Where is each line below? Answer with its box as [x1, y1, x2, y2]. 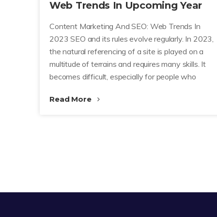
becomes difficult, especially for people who [49, 72, 196, 82]
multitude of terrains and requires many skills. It [49, 59, 206, 69]
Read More [49, 94, 93, 104]
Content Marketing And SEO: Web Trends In [49, 21, 201, 31]
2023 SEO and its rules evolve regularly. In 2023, [49, 34, 214, 44]
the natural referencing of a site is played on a [49, 46, 204, 57]
